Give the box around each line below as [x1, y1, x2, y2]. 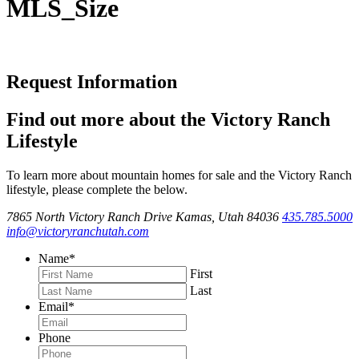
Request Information [6, 71, 177, 92]
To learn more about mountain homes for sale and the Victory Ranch [6, 167, 352, 182]
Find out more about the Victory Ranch [6, 108, 330, 130]
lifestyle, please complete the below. [6, 182, 188, 196]
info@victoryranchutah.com [6, 224, 149, 238]
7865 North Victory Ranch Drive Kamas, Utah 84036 [6, 209, 279, 224]
